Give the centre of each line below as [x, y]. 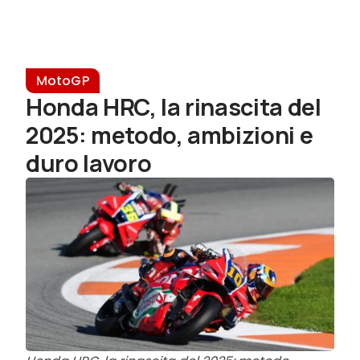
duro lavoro [89, 164]
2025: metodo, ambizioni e [170, 135]
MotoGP [62, 81]
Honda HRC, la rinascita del [174, 107]
